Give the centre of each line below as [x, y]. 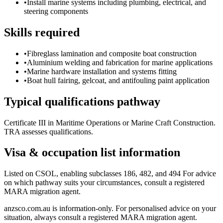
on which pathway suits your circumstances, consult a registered [104, 183]
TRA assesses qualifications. [49, 131]
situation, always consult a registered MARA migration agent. [101, 218]
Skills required [42, 32]
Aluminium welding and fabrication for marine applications [120, 62]
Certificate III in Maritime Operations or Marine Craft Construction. [110, 122]
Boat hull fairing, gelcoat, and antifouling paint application [118, 80]
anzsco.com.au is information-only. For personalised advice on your [110, 209]
